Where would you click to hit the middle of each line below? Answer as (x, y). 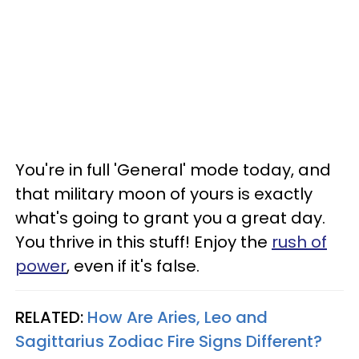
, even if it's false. (133, 266)
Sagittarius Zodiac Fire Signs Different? (169, 341)
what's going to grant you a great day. (170, 218)
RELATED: (51, 317)
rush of (299, 242)
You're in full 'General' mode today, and (173, 170)
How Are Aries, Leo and (177, 317)
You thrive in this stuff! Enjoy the (143, 242)
